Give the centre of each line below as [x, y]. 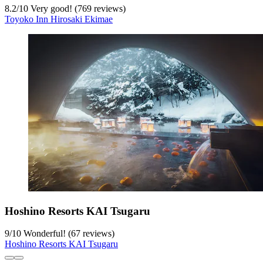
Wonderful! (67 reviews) [68, 234]
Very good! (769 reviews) [77, 9]
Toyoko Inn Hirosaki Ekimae [59, 19]
